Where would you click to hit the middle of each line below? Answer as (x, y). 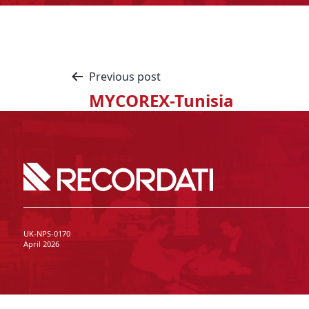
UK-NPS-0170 (47, 233)
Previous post (125, 77)
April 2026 (41, 243)
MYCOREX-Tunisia (161, 100)
